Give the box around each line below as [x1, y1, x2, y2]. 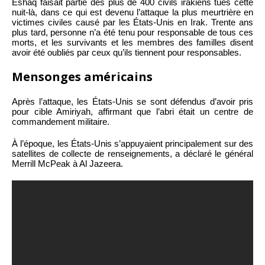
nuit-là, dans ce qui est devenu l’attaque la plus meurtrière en [12, 7, 253, 17]
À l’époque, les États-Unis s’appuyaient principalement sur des [12, 138, 253, 148]
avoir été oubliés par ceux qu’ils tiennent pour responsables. [12, 47, 241, 57]
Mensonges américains [12, 68, 153, 85]
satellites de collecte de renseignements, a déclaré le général [12, 148, 253, 159]
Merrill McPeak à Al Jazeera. [12, 158, 123, 169]
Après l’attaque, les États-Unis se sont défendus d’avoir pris [12, 96, 253, 106]
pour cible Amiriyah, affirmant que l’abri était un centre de [12, 106, 253, 117]
